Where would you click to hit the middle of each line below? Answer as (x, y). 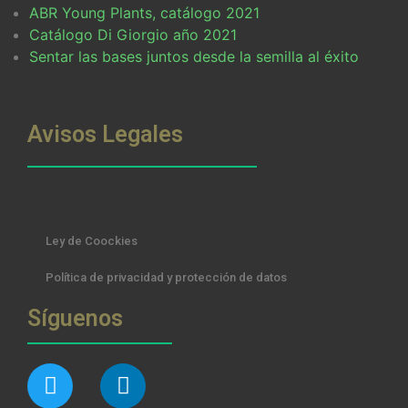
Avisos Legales (105, 134)
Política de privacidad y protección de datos (166, 277)
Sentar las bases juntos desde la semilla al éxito (194, 56)
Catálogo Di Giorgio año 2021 (133, 34)
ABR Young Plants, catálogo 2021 (144, 12)
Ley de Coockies (92, 240)
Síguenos (75, 318)
